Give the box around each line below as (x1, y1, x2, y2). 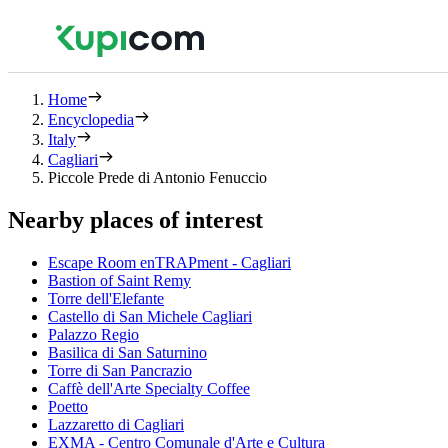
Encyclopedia (48, 111, 134, 128)
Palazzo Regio (48, 325, 139, 343)
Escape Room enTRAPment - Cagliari (48, 253, 291, 271)
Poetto (48, 397, 88, 415)
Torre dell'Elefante (48, 289, 164, 307)
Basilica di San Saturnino (48, 343, 207, 361)
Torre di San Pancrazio (48, 361, 192, 379)
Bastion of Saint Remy (48, 271, 191, 289)
